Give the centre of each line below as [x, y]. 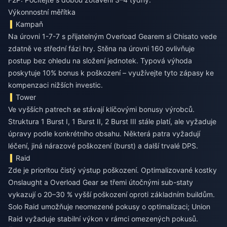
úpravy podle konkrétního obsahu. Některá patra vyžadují [104, 134]
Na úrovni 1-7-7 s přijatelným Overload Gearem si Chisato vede [112, 36]
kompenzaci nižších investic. [55, 85]
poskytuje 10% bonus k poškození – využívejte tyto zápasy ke [111, 73]
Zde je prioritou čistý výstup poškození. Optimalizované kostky [112, 170]
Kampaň [30, 24]
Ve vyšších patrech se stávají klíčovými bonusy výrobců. [101, 109]
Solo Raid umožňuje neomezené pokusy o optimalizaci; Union [109, 207]
